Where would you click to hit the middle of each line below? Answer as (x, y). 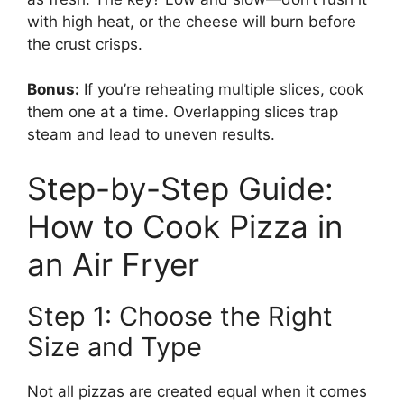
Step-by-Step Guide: (180, 188)
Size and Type (115, 346)
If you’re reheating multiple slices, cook (221, 90)
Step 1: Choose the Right (180, 316)
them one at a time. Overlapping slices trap (183, 112)
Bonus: (53, 90)
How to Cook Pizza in (185, 226)
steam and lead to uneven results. (151, 135)
